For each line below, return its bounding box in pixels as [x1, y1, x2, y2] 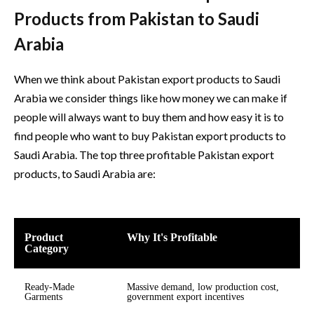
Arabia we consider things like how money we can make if [14, 91, 287, 105]
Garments [25, 291, 62, 302]
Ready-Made [25, 281, 74, 292]
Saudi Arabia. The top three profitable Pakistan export [14, 148, 274, 162]
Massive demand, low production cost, [127, 281, 279, 292]
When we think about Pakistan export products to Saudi [14, 72, 280, 86]
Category [25, 242, 69, 254]
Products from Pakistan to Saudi [14, 8, 259, 29]
